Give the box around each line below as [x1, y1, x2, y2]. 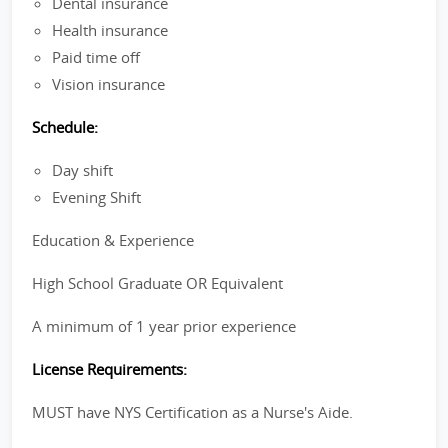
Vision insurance [52, 74, 165, 94]
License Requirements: [32, 359, 187, 379]
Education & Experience [32, 230, 194, 250]
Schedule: [32, 117, 98, 137]
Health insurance [52, 20, 168, 40]
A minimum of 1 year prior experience [32, 316, 296, 336]
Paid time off [52, 47, 140, 67]
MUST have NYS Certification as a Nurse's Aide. [32, 402, 353, 422]
